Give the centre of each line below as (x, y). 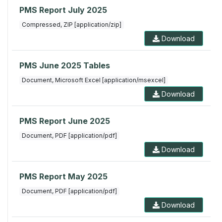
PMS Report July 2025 (63, 10)
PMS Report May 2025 (63, 177)
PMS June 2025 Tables (65, 66)
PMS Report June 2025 (65, 121)
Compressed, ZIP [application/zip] (71, 25)
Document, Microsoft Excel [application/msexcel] (93, 80)
